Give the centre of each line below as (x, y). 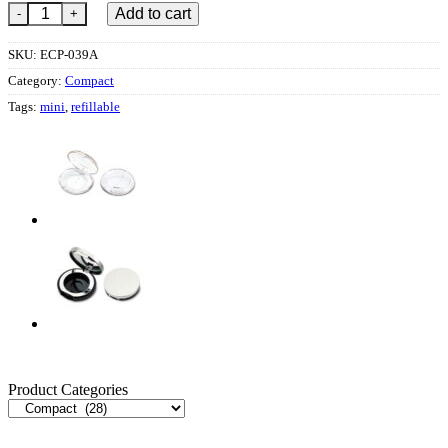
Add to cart (152, 13)
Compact (89, 80)
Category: (36, 80)
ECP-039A (69, 54)
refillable (95, 106)
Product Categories (68, 389)
